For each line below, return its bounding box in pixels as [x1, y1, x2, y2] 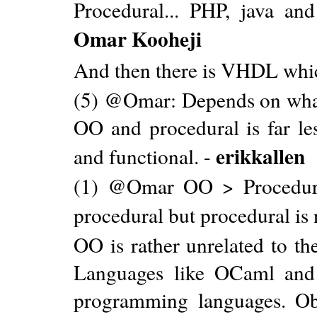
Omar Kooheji [74, 23, 202, 54]
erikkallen [216, 140, 306, 171]
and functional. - [74, 142, 217, 170]
